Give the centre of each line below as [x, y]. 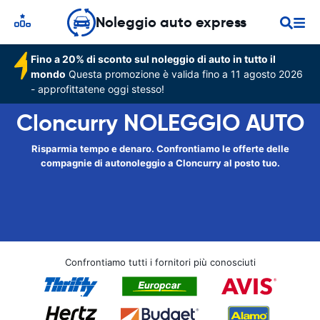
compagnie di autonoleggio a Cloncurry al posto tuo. [160, 163]
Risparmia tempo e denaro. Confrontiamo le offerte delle [160, 149]
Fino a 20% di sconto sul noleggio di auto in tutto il [154, 59]
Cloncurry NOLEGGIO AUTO [160, 123]
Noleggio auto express [171, 22]
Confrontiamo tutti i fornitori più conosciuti [160, 262]
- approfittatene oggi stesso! [98, 89]
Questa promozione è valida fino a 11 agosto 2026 [185, 74]
